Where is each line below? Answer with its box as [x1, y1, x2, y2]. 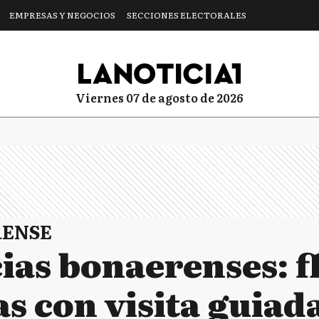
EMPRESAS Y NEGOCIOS [9, 9, 115, 21]
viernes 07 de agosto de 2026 [85, 88, 244, 106]
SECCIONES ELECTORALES [127, 9, 246, 21]
